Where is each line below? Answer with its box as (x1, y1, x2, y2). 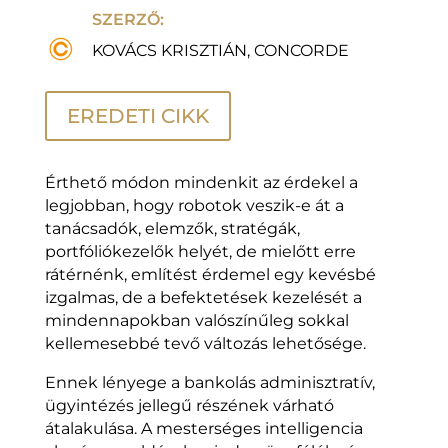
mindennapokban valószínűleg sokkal (44, 310, 349, 330)
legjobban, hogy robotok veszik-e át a (44, 195, 344, 215)
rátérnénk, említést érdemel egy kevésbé (44, 264, 376, 284)
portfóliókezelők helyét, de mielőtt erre (44, 241, 356, 261)
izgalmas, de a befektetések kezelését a (44, 287, 362, 307)
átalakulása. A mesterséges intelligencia (44, 418, 363, 438)
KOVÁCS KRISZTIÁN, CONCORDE (91, 40, 349, 60)
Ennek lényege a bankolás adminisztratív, (44, 372, 375, 392)
